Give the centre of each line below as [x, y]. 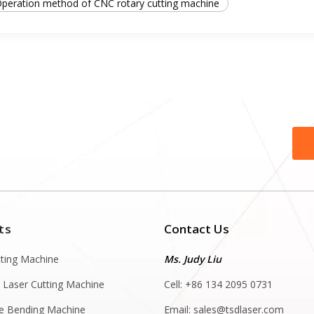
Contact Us [197, 229]
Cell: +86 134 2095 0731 [218, 284]
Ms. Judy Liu [193, 259]
